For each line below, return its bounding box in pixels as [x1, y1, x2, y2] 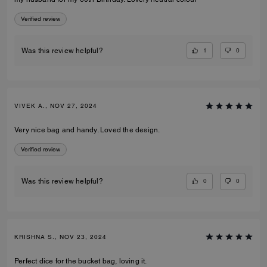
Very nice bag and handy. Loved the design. [14, 126, 160, 135]
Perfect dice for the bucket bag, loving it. [14, 256, 147, 265]
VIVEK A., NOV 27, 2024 [14, 102, 97, 110]
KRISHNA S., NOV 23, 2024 [14, 232, 107, 241]
